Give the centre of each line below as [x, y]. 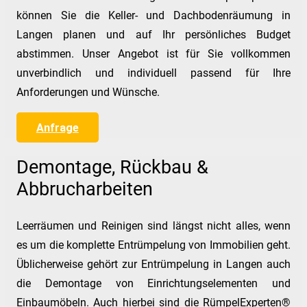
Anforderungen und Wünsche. [88, 92]
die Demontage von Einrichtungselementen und [153, 283]
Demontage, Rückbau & [112, 167]
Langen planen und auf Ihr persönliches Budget [153, 34]
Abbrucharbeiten [85, 189]
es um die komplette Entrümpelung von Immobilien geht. [153, 245]
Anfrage [57, 127]
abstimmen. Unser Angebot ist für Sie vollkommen [153, 53]
